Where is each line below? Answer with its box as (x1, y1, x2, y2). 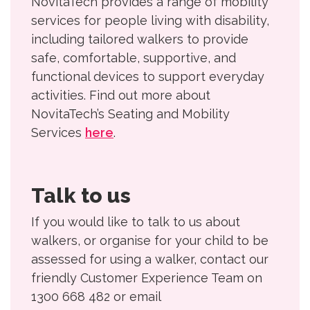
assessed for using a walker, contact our (31, 252, 268, 267)
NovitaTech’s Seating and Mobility (31, 107, 230, 122)
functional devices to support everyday (31, 69, 264, 84)
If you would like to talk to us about (31, 215, 240, 230)
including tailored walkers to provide (31, 32, 248, 47)
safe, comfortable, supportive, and (31, 51, 236, 66)
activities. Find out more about (31, 88, 210, 103)
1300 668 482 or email (31, 289, 161, 304)
